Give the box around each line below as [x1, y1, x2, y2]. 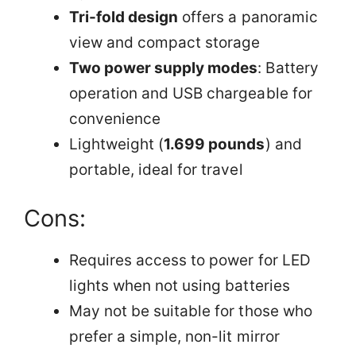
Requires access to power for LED [69, 251, 311, 269]
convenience [69, 109, 161, 128]
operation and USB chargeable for [69, 83, 312, 103]
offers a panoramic [178, 7, 318, 26]
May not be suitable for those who [69, 302, 312, 320]
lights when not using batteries [69, 277, 290, 295]
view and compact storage [69, 33, 261, 52]
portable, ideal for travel [69, 160, 243, 179]
